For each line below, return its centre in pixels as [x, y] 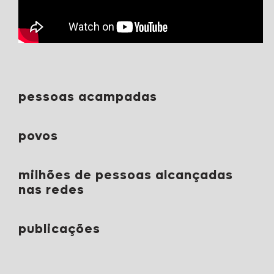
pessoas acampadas [87, 97]
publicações [59, 229]
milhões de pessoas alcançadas [125, 175]
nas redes [51, 190]
